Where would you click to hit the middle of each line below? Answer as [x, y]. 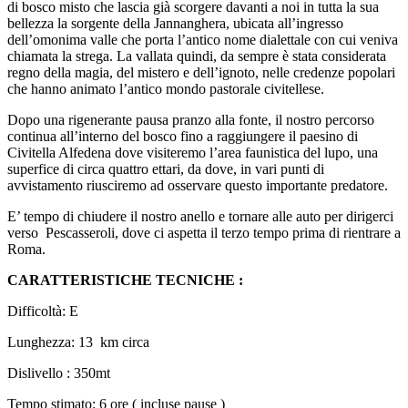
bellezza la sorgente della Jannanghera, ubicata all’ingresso [175, 23]
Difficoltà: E [43, 311]
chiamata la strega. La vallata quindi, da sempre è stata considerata [197, 56]
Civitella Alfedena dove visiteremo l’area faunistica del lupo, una [193, 152]
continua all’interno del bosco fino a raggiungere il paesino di [183, 136]
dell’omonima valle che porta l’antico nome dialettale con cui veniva [203, 39]
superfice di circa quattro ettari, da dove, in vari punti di [166, 168]
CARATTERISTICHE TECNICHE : [125, 280]
